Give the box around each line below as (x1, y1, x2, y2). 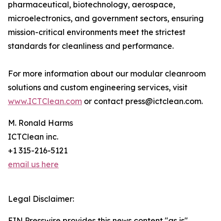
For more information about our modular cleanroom (8, 69, 206, 79)
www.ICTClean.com (8, 96, 82, 107)
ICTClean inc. (8, 132, 58, 142)
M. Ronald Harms (8, 118, 73, 128)
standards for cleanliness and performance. (8, 41, 174, 51)
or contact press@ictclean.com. (82, 96, 203, 107)
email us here (8, 159, 59, 170)
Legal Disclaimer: (8, 194, 74, 204)
